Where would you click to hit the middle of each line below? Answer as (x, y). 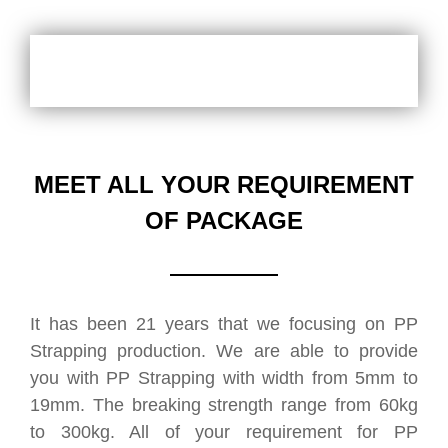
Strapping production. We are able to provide (224, 351)
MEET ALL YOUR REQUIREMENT (224, 185)
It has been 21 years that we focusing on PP (224, 324)
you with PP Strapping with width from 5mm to (224, 378)
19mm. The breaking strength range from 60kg (224, 405)
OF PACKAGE (224, 221)
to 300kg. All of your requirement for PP (224, 432)
